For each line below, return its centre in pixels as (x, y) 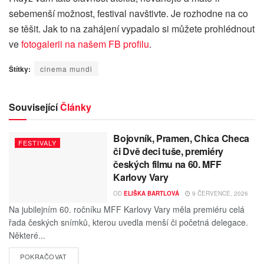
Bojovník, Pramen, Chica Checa (181, 138)
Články (75, 107)
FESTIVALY (37, 143)
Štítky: (20, 69)
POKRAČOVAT (44, 257)
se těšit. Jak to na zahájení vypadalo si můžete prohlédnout (132, 29)
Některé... (27, 235)
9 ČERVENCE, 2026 (220, 194)
